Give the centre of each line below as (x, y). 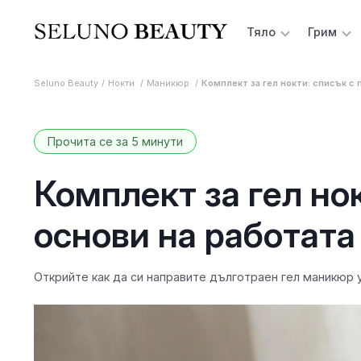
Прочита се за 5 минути (115, 141)
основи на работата (194, 234)
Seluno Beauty (66, 83)
